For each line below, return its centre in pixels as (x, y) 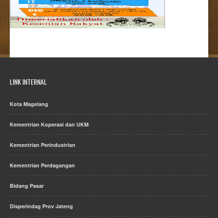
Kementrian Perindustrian (43, 145)
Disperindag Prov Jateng (41, 206)
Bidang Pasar (27, 186)
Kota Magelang (29, 104)
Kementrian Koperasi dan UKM (49, 125)
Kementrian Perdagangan (42, 165)
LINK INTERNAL (28, 82)
